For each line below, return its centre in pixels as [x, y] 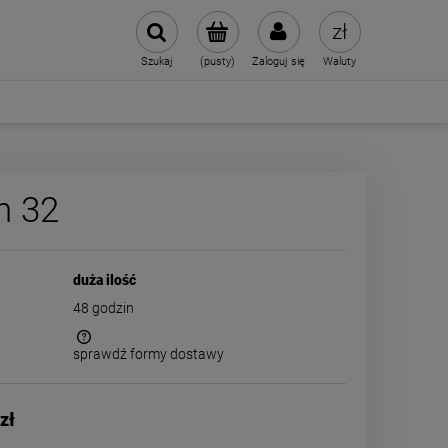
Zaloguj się [278, 61]
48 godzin [104, 308]
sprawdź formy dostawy [149, 354]
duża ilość [105, 280]
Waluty [339, 61]
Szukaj [156, 61]
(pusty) [217, 61]
